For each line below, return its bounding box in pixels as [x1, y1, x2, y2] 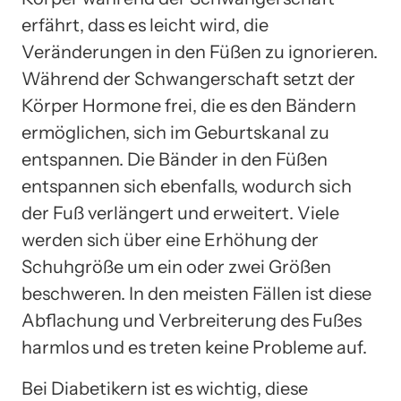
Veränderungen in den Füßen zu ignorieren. [21, 40, 378, 63]
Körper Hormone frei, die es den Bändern [21, 94, 356, 116]
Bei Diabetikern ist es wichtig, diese [21, 377, 308, 399]
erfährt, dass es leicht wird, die [21, 13, 269, 36]
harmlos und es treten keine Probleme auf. [21, 336, 367, 358]
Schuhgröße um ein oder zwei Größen [21, 255, 331, 277]
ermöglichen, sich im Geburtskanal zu [21, 121, 329, 143]
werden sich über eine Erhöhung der [21, 228, 319, 251]
